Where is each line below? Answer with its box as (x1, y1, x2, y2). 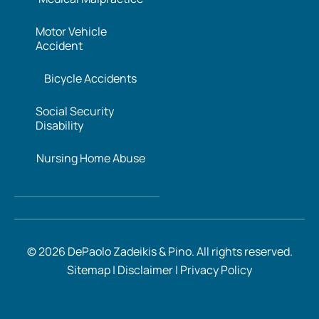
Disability (36, 117, 83, 133)
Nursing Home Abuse (36, 150, 145, 166)
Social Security (36, 103, 114, 119)
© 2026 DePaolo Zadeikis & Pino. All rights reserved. (26, 243, 293, 259)
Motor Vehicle (36, 23, 107, 39)
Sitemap (67, 261, 110, 278)
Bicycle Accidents (44, 70, 137, 86)
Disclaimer (117, 261, 173, 278)
